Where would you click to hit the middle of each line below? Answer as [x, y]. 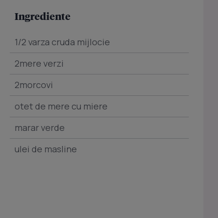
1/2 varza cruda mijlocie [62, 42]
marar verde [40, 128]
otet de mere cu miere [61, 106]
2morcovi [34, 85]
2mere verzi [39, 64]
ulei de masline [46, 149]
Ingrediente [43, 16]
